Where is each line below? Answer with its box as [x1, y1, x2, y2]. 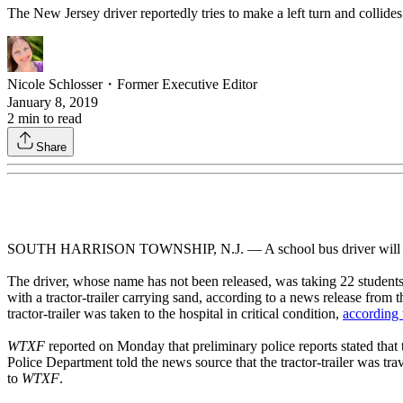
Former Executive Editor [117, 76, 257, 93]
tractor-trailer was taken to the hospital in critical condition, [7, 306, 343, 322]
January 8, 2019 [7, 94, 98, 111]
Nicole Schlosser [7, 76, 103, 93]
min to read [14, 111, 82, 127]
